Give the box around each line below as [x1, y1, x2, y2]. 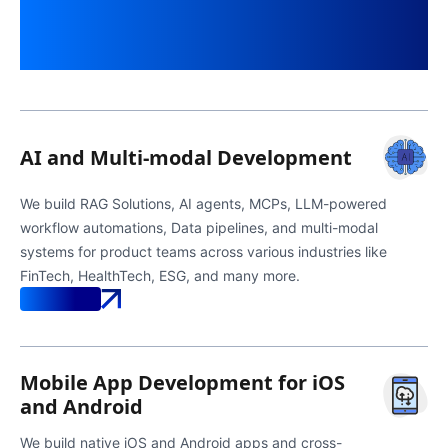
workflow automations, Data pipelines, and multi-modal [20, 219, 378, 236]
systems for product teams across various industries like [20, 243, 387, 260]
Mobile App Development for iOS [20, 369, 345, 396]
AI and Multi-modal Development [20, 143, 352, 171]
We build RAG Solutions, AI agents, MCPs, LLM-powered [20, 195, 387, 212]
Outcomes [150, 35, 298, 68]
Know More [20, 290, 101, 307]
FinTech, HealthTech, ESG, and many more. [20, 267, 300, 284]
